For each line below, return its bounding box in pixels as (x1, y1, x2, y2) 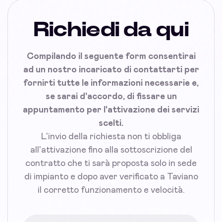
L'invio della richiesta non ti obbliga (41, 132, 181, 141)
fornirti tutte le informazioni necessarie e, (23, 78, 199, 88)
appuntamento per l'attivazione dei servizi (23, 105, 199, 114)
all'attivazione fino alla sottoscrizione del (30, 145, 192, 155)
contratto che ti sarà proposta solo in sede (25, 159, 197, 168)
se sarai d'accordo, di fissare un (45, 92, 177, 101)
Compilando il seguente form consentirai (26, 52, 196, 61)
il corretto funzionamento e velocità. (37, 185, 185, 195)
